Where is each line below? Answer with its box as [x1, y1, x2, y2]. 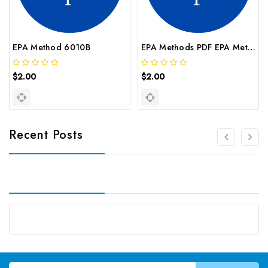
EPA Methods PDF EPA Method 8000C [247, 41, 255, 53]
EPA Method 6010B [13, 41, 90, 53]
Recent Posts [9, 126, 83, 144]
